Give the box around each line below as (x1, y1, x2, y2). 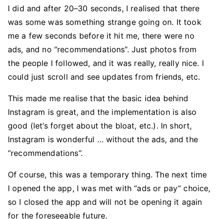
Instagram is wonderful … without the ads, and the (8, 134, 198, 144)
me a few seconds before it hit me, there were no (8, 31, 195, 41)
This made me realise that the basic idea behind (8, 93, 189, 103)
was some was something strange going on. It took (8, 17, 201, 27)
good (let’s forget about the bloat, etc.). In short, (8, 121, 192, 131)
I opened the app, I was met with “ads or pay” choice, (8, 183, 211, 193)
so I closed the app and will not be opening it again (8, 197, 202, 207)
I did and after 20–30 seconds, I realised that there (8, 3, 200, 13)
